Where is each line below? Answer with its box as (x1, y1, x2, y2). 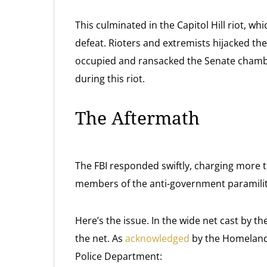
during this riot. (75, 72, 145, 85)
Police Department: (75, 250, 162, 263)
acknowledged (125, 232, 190, 245)
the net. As (75, 232, 125, 245)
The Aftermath (75, 108, 200, 129)
